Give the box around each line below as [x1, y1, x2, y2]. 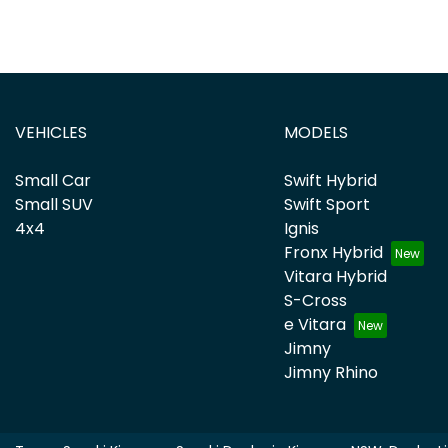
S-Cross [283, 288, 347, 312]
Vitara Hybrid [283, 264, 387, 288]
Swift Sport [283, 192, 370, 216]
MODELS [283, 120, 348, 144]
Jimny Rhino [283, 360, 378, 384]
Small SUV [15, 192, 93, 216]
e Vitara [283, 312, 346, 336]
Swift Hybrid [283, 168, 377, 192]
